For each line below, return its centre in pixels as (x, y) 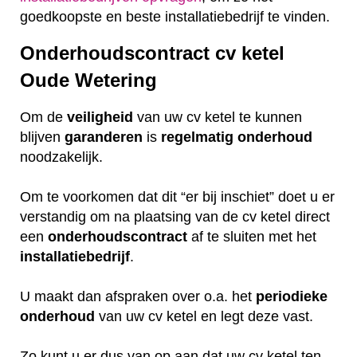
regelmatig (197, 137)
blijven (42, 137)
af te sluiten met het (252, 237)
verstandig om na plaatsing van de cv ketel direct (175, 217)
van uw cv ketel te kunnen (218, 118)
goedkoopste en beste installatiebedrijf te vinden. (175, 16)
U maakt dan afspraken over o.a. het (138, 297)
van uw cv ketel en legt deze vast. (206, 317)
